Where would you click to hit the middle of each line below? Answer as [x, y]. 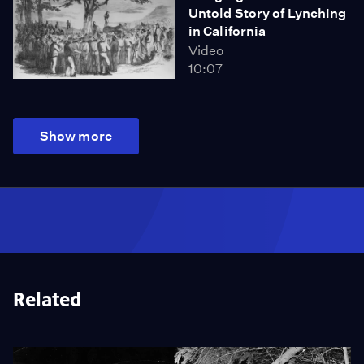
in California [227, 31]
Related [47, 299]
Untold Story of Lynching [268, 13]
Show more [76, 136]
